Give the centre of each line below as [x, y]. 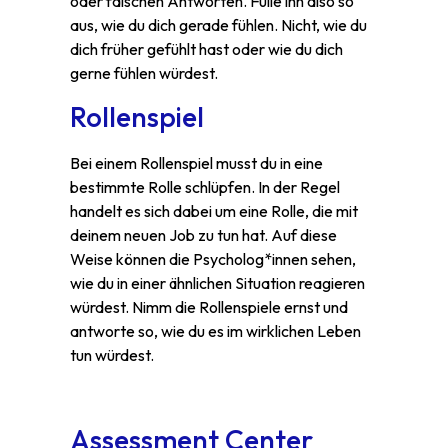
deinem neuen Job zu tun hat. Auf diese [203, 235]
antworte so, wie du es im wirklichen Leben [215, 331]
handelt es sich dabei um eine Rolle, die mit [214, 211]
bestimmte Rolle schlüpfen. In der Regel [205, 187]
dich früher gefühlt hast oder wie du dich [206, 48]
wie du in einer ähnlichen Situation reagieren [217, 283]
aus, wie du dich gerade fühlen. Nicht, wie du [218, 24]
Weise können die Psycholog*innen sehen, [213, 259]
